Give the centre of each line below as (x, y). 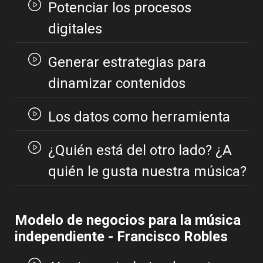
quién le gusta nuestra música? (147, 172)
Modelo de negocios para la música (128, 220)
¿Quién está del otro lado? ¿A (140, 151)
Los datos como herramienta (139, 117)
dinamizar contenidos (117, 84)
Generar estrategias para (127, 63)
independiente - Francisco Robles (121, 237)
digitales (75, 29)
